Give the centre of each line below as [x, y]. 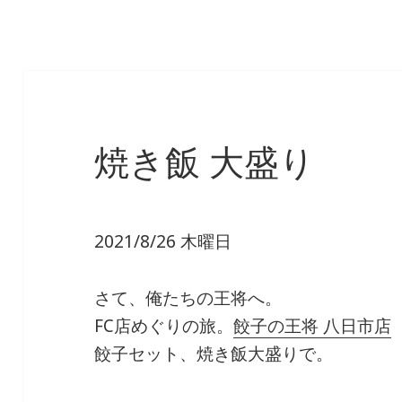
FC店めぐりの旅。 [164, 326]
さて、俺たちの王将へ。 [188, 298]
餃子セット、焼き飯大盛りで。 [214, 354]
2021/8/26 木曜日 [163, 242]
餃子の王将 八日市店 [313, 326]
